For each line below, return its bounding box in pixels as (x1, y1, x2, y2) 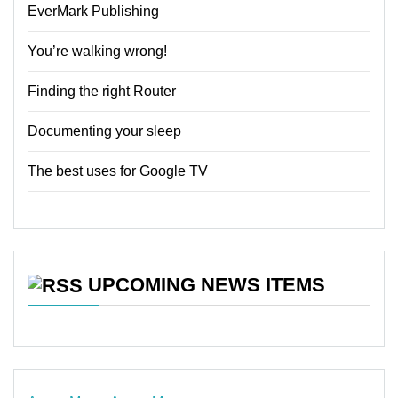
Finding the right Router (28, 84, 176, 99)
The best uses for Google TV (28, 163, 208, 179)
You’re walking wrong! (28, 44, 167, 59)
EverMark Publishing (28, 4, 159, 19)
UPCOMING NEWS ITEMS (88, 274, 325, 296)
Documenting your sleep (28, 123, 181, 139)
